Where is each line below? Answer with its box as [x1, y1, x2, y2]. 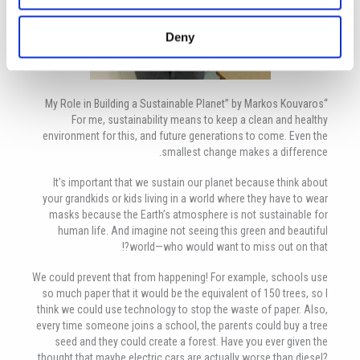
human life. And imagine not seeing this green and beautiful [58, 223, 328, 237]
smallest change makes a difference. [162, 145, 328, 158]
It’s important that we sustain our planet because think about [53, 175, 328, 189]
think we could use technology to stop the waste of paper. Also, [37, 302, 328, 316]
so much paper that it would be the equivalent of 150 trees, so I [42, 286, 328, 300]
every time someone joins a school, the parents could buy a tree [36, 318, 328, 332]
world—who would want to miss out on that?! [129, 239, 328, 253]
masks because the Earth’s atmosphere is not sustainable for [49, 207, 328, 221]
